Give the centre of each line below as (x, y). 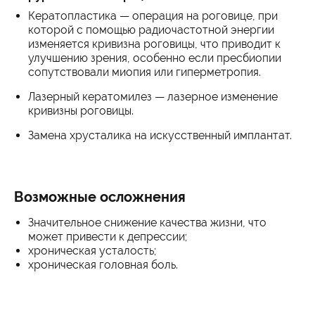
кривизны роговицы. (81, 111)
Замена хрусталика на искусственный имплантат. (160, 135)
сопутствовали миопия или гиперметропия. (144, 72)
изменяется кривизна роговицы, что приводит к (154, 44)
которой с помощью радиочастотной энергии (151, 30)
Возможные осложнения (100, 197)
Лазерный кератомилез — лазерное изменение (153, 97)
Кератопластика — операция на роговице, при (153, 16)
